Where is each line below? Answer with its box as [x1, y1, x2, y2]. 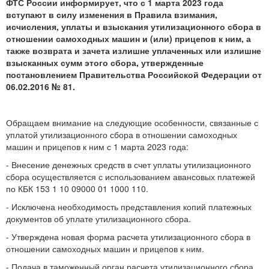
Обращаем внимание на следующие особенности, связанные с [6, 116, 258, 128]
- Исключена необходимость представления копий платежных [6, 200, 252, 213]
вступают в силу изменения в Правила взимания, [6, 8, 217, 20]
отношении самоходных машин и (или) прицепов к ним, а [6, 32, 251, 44]
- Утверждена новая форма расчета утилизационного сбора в [6, 230, 250, 243]
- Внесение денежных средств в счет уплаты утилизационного [6, 158, 251, 171]
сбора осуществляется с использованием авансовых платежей [6, 170, 255, 183]
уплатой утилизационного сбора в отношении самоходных [6, 128, 237, 141]
